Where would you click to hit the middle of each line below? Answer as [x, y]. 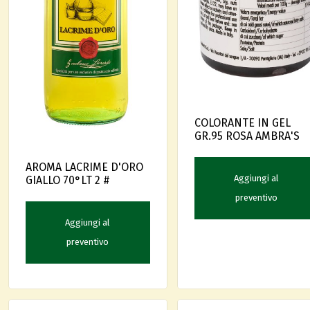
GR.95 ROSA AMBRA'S [247, 136]
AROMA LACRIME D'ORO [84, 167]
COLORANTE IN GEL [242, 122]
